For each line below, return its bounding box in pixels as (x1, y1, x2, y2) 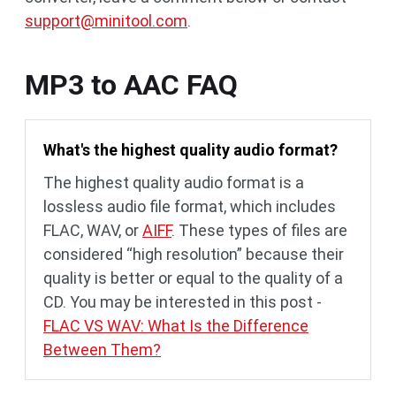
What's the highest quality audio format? (43, 141, 338, 160)
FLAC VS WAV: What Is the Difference (43, 316, 308, 336)
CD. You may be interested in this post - (43, 293, 322, 312)
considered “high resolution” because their (43, 245, 344, 264)
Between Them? (43, 340, 161, 360)
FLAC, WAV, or (43, 221, 142, 240)
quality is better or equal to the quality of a (43, 269, 343, 288)
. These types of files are (171, 221, 347, 240)
